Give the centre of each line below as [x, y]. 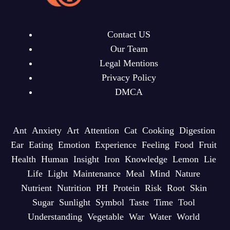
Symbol [110, 202]
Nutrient [36, 188]
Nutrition [74, 188]
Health [24, 159]
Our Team [129, 49]
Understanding [55, 216]
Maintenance [97, 173]
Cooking [158, 130]
